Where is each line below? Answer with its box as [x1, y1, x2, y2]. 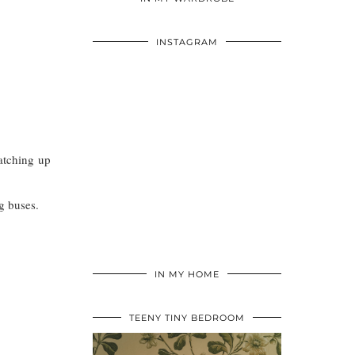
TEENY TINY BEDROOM [129, 312, 245, 324]
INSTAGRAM [156, 36, 218, 48]
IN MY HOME [155, 269, 219, 281]
